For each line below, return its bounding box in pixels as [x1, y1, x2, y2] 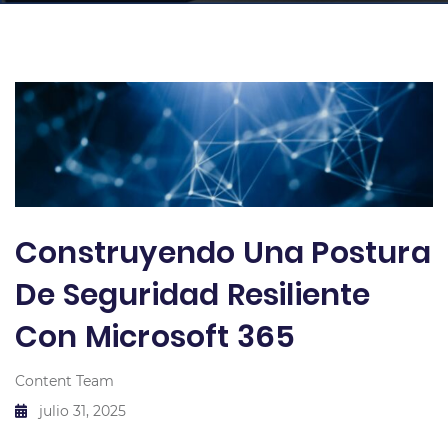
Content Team [15, 372, 114, 391]
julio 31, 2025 [39, 402, 126, 421]
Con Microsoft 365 [15, 316, 296, 359]
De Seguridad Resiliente [15, 274, 371, 317]
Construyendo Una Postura [15, 232, 431, 275]
